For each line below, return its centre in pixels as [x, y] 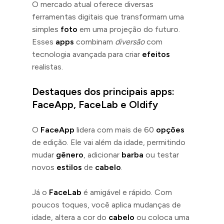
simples [46, 29]
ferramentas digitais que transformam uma [108, 16]
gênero [70, 154]
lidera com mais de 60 [115, 129]
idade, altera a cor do [70, 217]
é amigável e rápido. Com [127, 192]
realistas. [47, 66]
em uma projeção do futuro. [129, 29]
